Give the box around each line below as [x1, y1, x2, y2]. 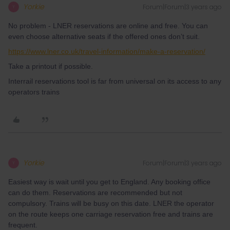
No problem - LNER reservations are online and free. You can [8, 22, 208, 30]
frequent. [8, 221, 40, 229]
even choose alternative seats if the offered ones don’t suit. [8, 32, 200, 41]
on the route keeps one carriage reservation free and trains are [8, 210, 213, 218]
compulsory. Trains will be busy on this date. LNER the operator [8, 199, 214, 207]
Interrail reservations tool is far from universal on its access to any [8, 77, 221, 85]
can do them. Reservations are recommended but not [8, 188, 182, 197]
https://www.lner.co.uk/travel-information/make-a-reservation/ [8, 47, 205, 55]
